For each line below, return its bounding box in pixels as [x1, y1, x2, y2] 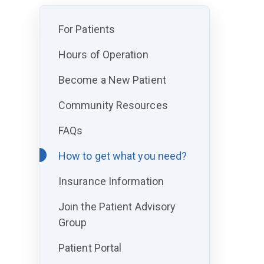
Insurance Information [58, 175, 164, 188]
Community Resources [58, 99, 168, 112]
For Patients [58, 23, 115, 36]
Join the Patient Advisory [58, 200, 176, 213]
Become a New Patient [58, 74, 166, 87]
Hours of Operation [58, 48, 148, 61]
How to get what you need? [58, 150, 187, 163]
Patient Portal [58, 242, 122, 255]
